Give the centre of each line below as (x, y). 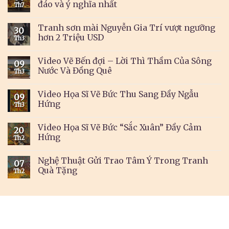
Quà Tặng (58, 170)
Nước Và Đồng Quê (75, 71)
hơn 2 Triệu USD (71, 38)
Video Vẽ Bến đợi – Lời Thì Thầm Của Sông (125, 61)
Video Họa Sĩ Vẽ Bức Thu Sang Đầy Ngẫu (118, 94)
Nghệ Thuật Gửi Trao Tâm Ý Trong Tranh (123, 161)
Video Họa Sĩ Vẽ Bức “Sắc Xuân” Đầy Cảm (120, 128)
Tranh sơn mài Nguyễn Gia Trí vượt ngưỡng (127, 28)
